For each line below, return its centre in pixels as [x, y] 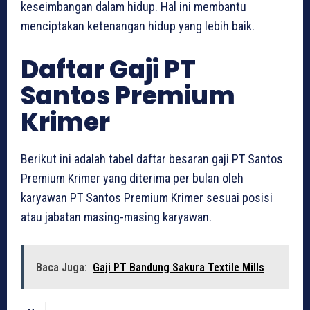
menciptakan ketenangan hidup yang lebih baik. [138, 26]
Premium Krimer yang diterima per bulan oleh [132, 178]
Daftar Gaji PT [108, 69]
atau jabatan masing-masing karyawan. [116, 217]
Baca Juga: [62, 267]
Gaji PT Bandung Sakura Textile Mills [179, 267]
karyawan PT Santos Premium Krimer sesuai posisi [147, 197]
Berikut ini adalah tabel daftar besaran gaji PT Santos [152, 158]
